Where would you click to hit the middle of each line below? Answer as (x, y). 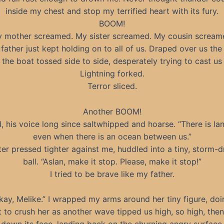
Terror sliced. (112, 86)
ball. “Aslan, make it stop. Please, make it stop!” (112, 161)
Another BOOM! (112, 111)
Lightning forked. (112, 73)
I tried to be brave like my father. (112, 174)
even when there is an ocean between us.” (112, 136)
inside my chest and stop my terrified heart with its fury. (112, 11)
